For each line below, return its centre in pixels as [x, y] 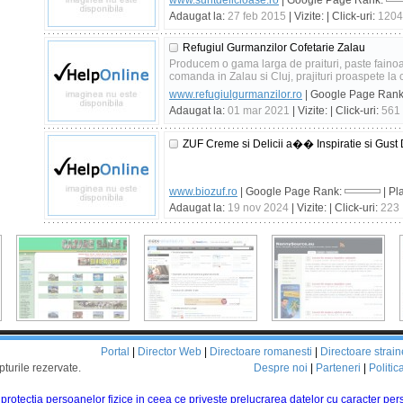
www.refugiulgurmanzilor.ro [236, 94]
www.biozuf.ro [203, 192]
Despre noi [281, 368]
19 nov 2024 [258, 208]
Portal [115, 352]
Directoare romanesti [261, 352]
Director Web [170, 352]
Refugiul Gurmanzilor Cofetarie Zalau [274, 48]
